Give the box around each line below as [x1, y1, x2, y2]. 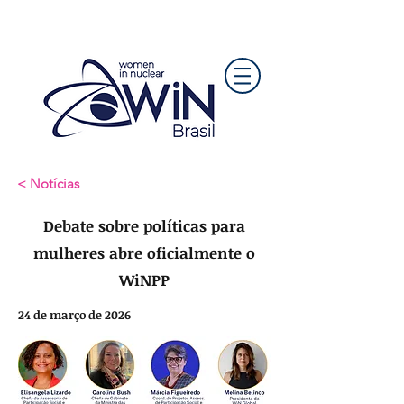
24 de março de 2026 [18, 307, 131, 323]
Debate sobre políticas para [43, 216, 245, 236]
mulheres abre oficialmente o [33, 243, 255, 263]
